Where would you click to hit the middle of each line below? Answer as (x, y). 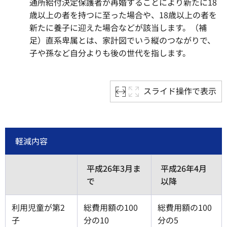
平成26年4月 (184, 168)
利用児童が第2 (38, 207)
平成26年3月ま (114, 168)
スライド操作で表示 (180, 90)
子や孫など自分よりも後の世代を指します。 (110, 53)
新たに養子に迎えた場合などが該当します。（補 (118, 28)
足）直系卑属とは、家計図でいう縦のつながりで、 (122, 40)
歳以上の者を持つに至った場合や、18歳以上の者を (123, 15)
